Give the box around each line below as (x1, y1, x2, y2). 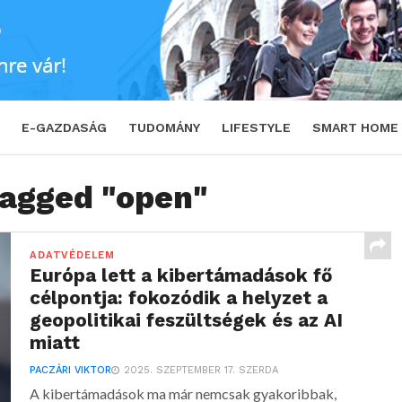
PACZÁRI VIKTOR (30, 364, 112, 376)
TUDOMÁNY (128, 120, 200, 135)
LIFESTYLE (222, 120, 291, 135)
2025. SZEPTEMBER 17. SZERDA (124, 364, 279, 376)
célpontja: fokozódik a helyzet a (30, 287, 328, 309)
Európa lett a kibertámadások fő (30, 265, 333, 286)
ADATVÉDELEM (30, 249, 115, 261)
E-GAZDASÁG (22, 120, 107, 135)
